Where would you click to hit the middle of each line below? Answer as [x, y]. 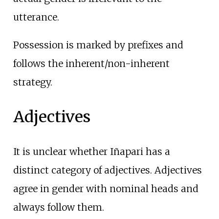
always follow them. [58, 207]
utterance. [36, 17]
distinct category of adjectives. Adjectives [107, 170]
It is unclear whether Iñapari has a [91, 151]
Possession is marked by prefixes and [98, 45]
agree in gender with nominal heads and [106, 188]
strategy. [33, 82]
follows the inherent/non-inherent [91, 63]
